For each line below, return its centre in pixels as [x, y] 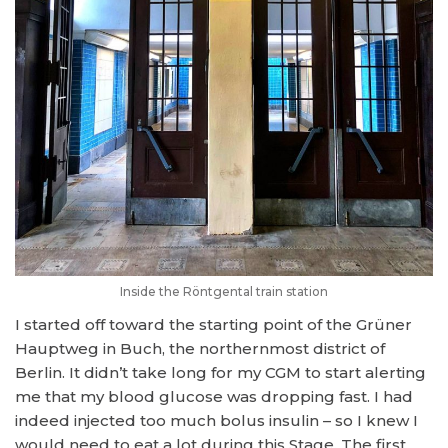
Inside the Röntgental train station [224, 292]
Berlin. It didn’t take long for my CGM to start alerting [220, 373]
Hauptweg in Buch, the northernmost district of [200, 349]
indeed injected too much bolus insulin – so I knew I [216, 421]
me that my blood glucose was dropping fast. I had [214, 397]
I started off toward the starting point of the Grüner [213, 325]
